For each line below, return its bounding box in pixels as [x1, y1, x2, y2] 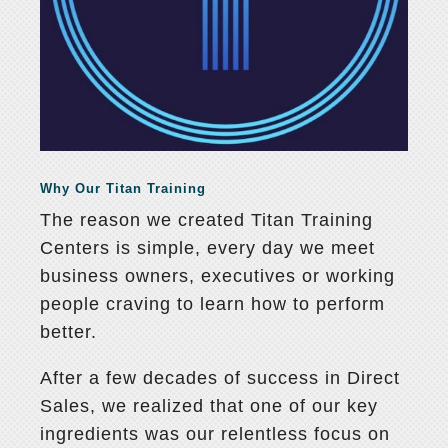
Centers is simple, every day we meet [40, 238, 376, 259]
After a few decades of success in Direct [40, 368, 401, 389]
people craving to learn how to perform [40, 294, 386, 315]
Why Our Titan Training [40, 181, 207, 197]
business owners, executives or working [40, 266, 396, 287]
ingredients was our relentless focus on [40, 424, 391, 445]
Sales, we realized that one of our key [40, 396, 379, 417]
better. [40, 322, 98, 343]
